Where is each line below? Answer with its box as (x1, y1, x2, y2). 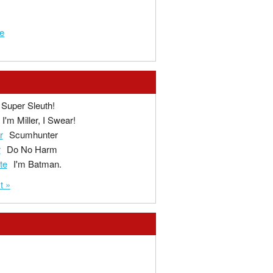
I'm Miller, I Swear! (2, 113, 76, 127)
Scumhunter (9, 128, 58, 141)
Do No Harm (6, 143, 57, 156)
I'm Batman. (13, 157, 62, 171)
